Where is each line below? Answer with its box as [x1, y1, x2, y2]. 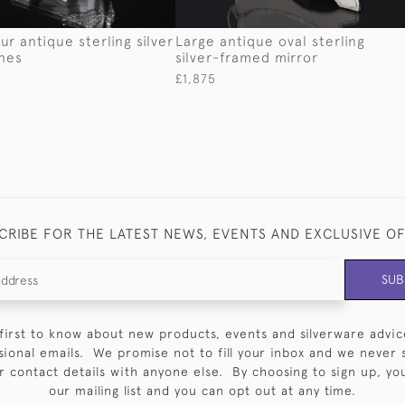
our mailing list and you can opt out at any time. [49, 383, 356, 398]
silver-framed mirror [175, 48, 318, 65]
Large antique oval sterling [175, 32, 365, 49]
